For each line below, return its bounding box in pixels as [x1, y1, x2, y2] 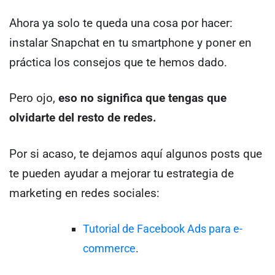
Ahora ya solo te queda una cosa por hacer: [9, 15, 233, 30]
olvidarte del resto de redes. [9, 110, 157, 125]
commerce [83, 242, 136, 255]
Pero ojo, [9, 91, 58, 106]
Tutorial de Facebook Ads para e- [83, 222, 242, 236]
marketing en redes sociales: [9, 185, 160, 200]
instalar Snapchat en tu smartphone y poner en [9, 35, 252, 50]
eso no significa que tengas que [58, 91, 227, 106]
